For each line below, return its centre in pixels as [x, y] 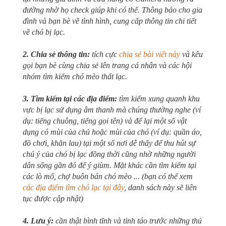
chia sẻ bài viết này [150, 54]
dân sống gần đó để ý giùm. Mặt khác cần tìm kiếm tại [109, 165]
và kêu [191, 54]
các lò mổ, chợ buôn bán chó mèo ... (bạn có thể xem [108, 176]
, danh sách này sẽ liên [160, 187]
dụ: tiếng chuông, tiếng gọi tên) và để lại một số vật [105, 121]
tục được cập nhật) [53, 199]
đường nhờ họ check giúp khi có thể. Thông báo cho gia [112, 10]
